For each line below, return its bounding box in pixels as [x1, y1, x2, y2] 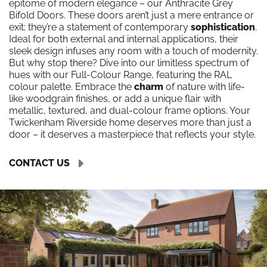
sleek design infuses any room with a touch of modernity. [9, 45, 258, 57]
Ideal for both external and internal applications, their [9, 33, 238, 45]
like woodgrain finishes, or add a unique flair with [9, 93, 221, 104]
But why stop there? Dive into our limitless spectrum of [9, 57, 249, 69]
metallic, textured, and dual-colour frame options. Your [9, 105, 250, 116]
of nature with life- [163, 81, 245, 92]
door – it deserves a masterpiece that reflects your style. [9, 129, 256, 140]
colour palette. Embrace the [9, 81, 134, 92]
